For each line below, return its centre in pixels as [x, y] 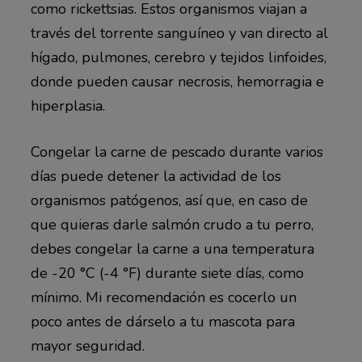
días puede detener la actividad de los [156, 176]
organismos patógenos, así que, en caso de [169, 200]
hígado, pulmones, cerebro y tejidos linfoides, [178, 57]
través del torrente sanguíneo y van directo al [179, 33]
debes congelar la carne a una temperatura [172, 248]
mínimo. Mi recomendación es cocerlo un [163, 297]
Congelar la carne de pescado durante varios [177, 152]
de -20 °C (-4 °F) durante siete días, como [167, 273]
